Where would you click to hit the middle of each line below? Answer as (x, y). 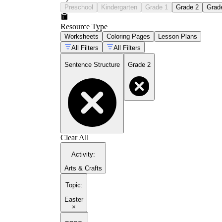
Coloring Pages (128, 36)
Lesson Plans (178, 36)
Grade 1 (157, 7)
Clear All (75, 138)
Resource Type (84, 26)
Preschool (79, 7)
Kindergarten (119, 7)
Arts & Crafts (83, 168)
